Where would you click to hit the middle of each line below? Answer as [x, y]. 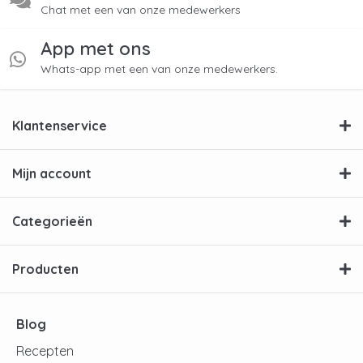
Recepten [45, 351]
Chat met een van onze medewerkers [141, 10]
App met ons [96, 48]
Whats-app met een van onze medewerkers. [159, 69]
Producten [45, 269]
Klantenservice [60, 126]
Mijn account [52, 174]
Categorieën [52, 222]
